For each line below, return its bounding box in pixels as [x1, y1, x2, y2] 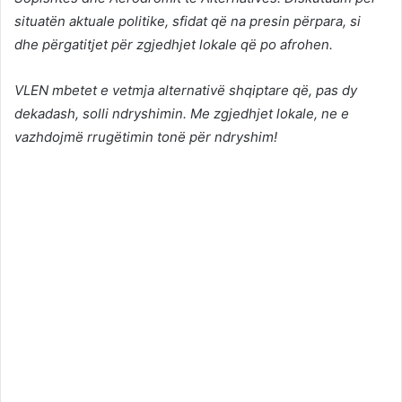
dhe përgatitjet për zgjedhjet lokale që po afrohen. [14, 35, 333, 53]
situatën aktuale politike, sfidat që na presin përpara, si [14, 12, 361, 30]
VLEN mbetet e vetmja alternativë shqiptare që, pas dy [14, 81, 357, 99]
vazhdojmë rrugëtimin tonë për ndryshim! [14, 127, 277, 145]
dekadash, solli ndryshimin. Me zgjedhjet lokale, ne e [14, 104, 349, 122]
